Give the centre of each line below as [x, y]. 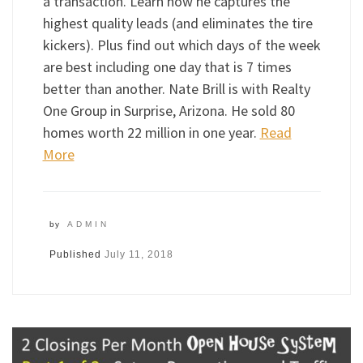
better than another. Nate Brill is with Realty [176, 89]
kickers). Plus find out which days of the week [181, 45]
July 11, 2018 [139, 255]
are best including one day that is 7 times [167, 67]
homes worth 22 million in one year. [151, 133]
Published [77, 255]
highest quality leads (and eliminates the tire [177, 23]
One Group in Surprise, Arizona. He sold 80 [169, 111]
